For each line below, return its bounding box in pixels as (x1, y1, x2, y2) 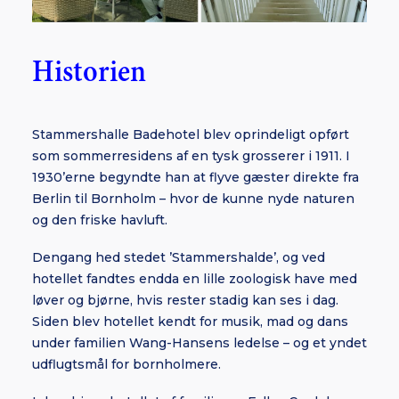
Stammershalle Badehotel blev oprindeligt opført (32, 126, 349, 142)
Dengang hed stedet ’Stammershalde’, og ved (32, 249, 325, 265)
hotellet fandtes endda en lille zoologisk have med (32, 271, 357, 287)
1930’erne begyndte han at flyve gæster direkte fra (32, 169, 359, 185)
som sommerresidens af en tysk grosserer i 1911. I (32, 148, 350, 164)
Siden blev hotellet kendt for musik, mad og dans (32, 313, 348, 330)
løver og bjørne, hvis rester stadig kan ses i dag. (32, 292, 338, 308)
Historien (32, 57, 146, 88)
